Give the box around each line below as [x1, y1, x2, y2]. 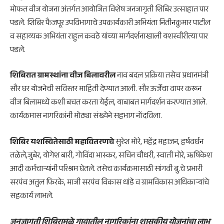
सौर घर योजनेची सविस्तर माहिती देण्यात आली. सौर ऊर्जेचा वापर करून [10, 83, 201, 97]
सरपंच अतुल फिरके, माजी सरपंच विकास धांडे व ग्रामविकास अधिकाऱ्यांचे [10, 176, 209, 190]
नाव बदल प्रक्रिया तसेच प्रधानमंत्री [115, 69, 208, 83]
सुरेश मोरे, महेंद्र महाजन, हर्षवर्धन [114, 135, 203, 149]
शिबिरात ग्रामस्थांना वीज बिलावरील [10, 69, 115, 83]
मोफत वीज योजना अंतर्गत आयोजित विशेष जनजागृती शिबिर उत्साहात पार [10, 3, 208, 17]
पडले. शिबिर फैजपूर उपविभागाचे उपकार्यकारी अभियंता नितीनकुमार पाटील [10, 16, 210, 30]
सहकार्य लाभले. [10, 189, 53, 203]
